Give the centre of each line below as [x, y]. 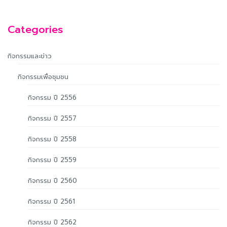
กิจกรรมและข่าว [30, 56]
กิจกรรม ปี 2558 [52, 139]
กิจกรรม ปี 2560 [52, 181]
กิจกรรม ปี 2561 [51, 201]
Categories [35, 29]
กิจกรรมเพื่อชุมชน [43, 77]
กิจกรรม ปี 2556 [52, 98]
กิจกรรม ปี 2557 [52, 118]
